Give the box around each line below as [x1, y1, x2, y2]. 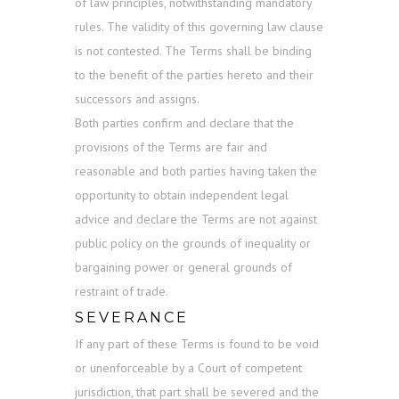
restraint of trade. [75, 283, 168, 300]
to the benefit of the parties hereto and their [75, 67, 313, 84]
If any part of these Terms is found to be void [75, 336, 319, 353]
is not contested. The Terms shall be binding [75, 43, 312, 60]
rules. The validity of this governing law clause [75, 19, 323, 36]
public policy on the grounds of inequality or [75, 235, 311, 252]
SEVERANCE [75, 309, 189, 327]
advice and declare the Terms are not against [75, 211, 317, 228]
